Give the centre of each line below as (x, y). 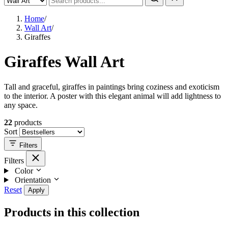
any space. (21, 105)
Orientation (33, 180)
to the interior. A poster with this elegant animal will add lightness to (112, 96)
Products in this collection (72, 212)
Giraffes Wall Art (64, 62)
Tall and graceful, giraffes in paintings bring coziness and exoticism (112, 87)
